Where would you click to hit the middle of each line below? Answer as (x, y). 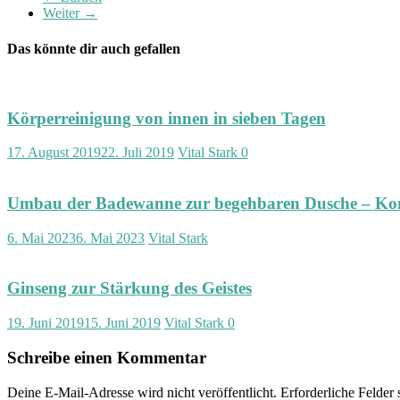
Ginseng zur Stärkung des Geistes (129, 288)
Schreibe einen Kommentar (107, 357)
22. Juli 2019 (137, 153)
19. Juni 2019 (46, 323)
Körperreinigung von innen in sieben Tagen (167, 118)
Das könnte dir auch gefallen (94, 48)
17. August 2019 (54, 153)
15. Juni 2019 (122, 323)
